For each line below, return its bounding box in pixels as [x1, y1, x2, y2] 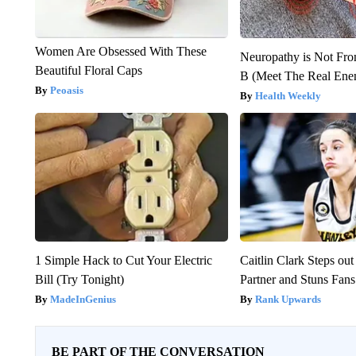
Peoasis [49, 83, 83, 96]
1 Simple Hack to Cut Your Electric [34, 253, 212, 267]
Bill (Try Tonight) [34, 272, 124, 286]
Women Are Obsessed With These [34, 44, 207, 58]
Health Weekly [255, 89, 322, 102]
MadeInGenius [49, 292, 116, 305]
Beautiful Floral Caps [34, 63, 142, 77]
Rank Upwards [255, 292, 322, 305]
